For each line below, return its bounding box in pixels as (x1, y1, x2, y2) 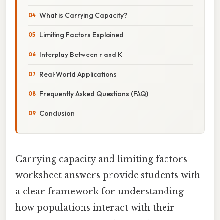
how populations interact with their (15, 202, 175, 213)
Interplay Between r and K (39, 50, 122, 59)
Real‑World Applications (39, 69, 117, 79)
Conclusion (39, 109, 75, 118)
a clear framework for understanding (15, 186, 184, 197)
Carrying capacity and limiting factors (15, 153, 187, 165)
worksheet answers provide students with (15, 169, 200, 181)
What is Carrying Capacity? (39, 10, 128, 20)
